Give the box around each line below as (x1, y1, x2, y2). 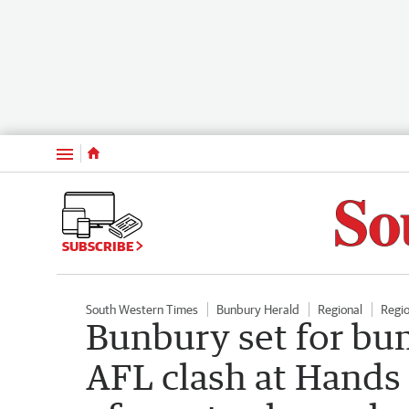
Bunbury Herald (216, 301, 299, 317)
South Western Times (86, 301, 198, 317)
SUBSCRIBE (62, 238, 136, 255)
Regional (318, 301, 362, 317)
